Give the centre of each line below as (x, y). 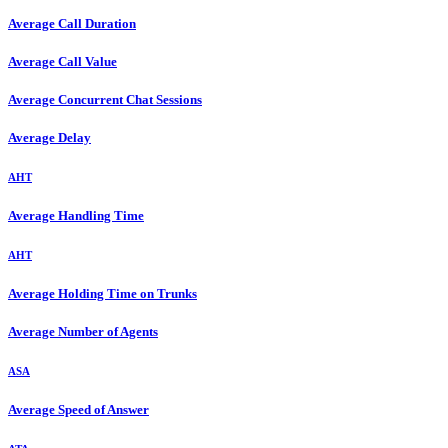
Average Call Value (62, 61)
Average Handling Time (76, 216)
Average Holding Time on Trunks (102, 294)
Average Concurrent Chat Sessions (105, 100)
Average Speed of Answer (78, 410)
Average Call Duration (72, 23)
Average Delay (49, 138)
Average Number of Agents (83, 332)
